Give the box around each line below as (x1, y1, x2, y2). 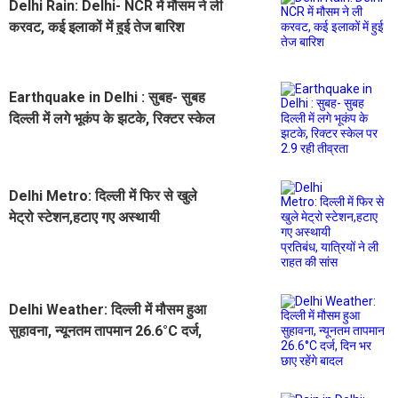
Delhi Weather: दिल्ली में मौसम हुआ (9, 300, 206, 318)
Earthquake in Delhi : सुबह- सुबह (9, 88, 205, 106)
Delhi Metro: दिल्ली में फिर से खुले (9, 187, 197, 204)
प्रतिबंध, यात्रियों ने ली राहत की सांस (9, 229, 198, 247)
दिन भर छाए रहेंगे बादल (9, 343, 123, 361)
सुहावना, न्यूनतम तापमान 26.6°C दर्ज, (9, 322, 202, 339)
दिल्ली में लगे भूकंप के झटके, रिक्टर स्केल (9, 109, 215, 127)
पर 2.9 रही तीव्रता (9, 131, 106, 148)
